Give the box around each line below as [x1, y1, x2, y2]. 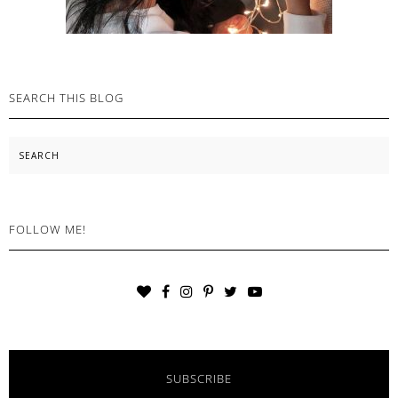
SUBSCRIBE [166, 370, 232, 387]
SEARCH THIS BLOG [9, 90, 123, 107]
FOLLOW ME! [9, 221, 86, 238]
